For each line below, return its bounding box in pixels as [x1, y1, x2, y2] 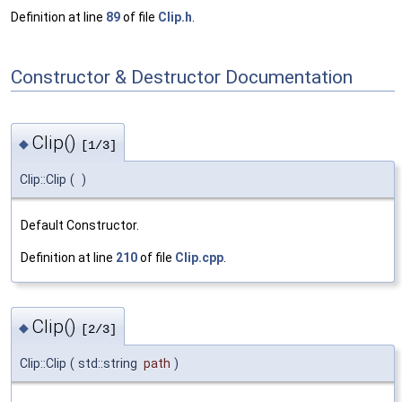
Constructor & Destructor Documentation [11, 66, 353, 88]
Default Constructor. [21, 217, 139, 232]
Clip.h [158, 10, 192, 25]
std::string [78, 356, 140, 371]
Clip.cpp [175, 249, 223, 265]
